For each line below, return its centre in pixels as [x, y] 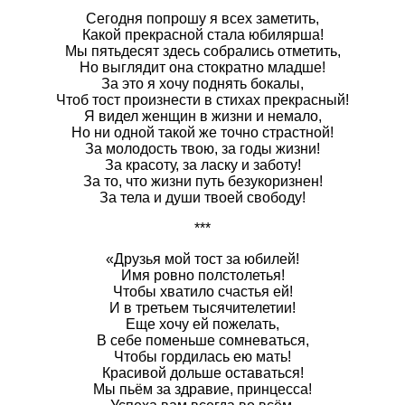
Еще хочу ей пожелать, [202, 324]
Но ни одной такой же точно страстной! [202, 132]
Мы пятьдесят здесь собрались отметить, [202, 51]
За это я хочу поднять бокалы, [202, 83]
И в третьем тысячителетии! [202, 307]
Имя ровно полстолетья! [202, 275]
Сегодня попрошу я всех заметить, [202, 18]
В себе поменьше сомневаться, [202, 340]
